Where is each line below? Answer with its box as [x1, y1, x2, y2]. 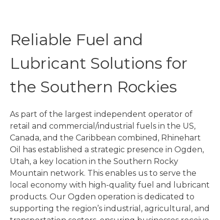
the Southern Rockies [10, 77, 177, 97]
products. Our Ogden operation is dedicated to [10, 192, 194, 202]
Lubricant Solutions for [10, 54, 188, 73]
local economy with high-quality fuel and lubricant [10, 180, 210, 190]
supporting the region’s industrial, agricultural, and [10, 204, 210, 214]
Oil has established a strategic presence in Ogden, [10, 145, 204, 155]
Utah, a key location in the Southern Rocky [10, 157, 178, 166]
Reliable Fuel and [10, 30, 143, 50]
